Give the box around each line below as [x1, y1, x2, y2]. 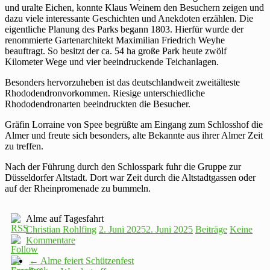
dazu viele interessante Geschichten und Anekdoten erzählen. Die [5, 13, 253, 24]
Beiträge [195, 224, 227, 234]
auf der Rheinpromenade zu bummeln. [5, 183, 151, 193]
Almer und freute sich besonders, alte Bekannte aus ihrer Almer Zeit [5, 130, 263, 140]
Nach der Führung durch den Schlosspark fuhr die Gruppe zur [5, 161, 241, 172]
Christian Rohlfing [26, 224, 96, 234]
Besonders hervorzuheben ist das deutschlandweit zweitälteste [5, 77, 240, 87]
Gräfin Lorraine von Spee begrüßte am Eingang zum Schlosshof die [5, 119, 263, 130]
